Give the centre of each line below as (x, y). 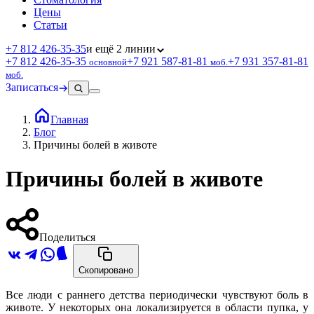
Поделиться (67, 237)
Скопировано (106, 270)
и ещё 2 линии (121, 48)
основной (108, 62)
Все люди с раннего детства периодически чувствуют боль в (157, 294)
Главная (69, 119)
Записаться (32, 87)
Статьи (50, 25)
